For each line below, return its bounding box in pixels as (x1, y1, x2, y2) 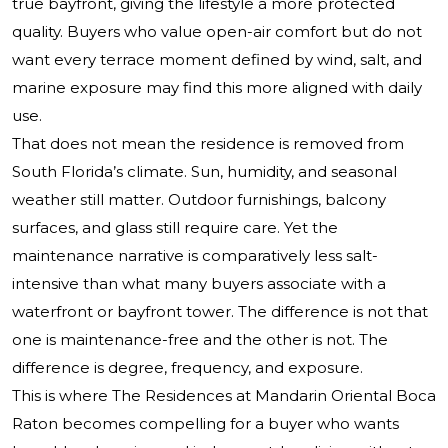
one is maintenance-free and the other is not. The (12, 330, 388, 350)
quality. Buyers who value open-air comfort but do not (12, 22, 422, 42)
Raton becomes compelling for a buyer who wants (12, 414, 399, 434)
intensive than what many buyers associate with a (12, 274, 386, 294)
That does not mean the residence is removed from (12, 134, 404, 154)
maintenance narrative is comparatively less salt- (12, 246, 378, 266)
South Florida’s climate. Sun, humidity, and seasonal (12, 162, 397, 182)
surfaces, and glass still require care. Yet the (12, 218, 338, 238)
